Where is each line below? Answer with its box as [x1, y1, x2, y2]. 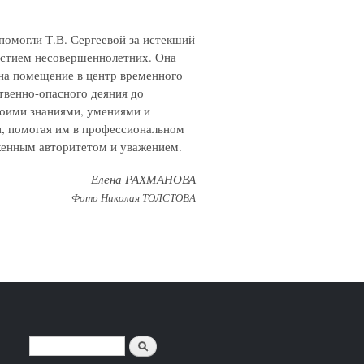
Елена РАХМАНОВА [91, 171, 196, 188]
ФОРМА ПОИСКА [29, 344, 109, 359]
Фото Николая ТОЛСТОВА [71, 190, 196, 206]
